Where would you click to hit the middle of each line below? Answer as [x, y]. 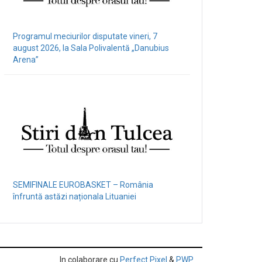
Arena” [26, 60]
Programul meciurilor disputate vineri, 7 [85, 36]
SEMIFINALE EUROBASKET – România [83, 185]
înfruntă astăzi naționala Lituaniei [75, 196]
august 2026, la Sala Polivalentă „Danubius [91, 48]
